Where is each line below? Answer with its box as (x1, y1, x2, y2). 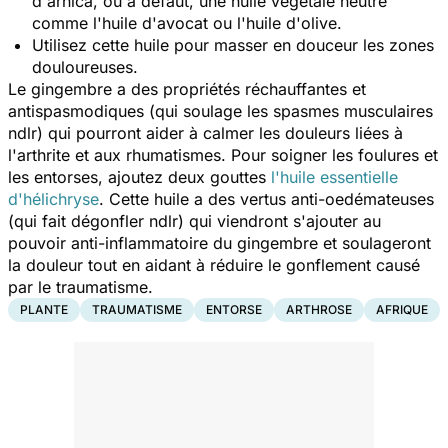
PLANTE (20, 302, 68, 318)
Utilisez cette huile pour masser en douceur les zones (32, 35, 434, 56)
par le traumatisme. (8, 277, 158, 298)
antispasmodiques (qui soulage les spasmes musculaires (8, 101, 433, 122)
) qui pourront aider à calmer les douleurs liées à (37, 123, 403, 144)
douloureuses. (32, 57, 138, 78)
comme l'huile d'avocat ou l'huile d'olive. (32, 13, 347, 34)
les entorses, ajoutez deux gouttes (8, 167, 266, 188)
